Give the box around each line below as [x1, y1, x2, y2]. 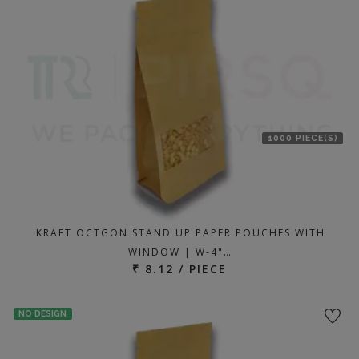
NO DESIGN [18, 308, 67, 318]
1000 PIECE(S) [267, 133, 338, 143]
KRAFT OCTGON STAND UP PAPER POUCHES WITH [35, 225, 325, 240]
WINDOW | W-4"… [128, 244, 232, 259]
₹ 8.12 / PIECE [132, 260, 227, 276]
